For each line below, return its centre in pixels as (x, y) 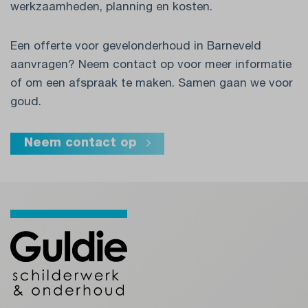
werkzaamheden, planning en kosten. (111, 8)
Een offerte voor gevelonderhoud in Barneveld (136, 47)
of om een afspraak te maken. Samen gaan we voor (152, 85)
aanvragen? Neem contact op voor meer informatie (151, 66)
